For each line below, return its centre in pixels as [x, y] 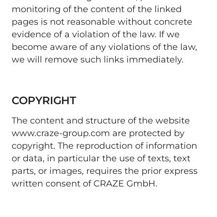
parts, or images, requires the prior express [105, 170]
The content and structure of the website [101, 120]
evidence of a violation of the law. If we [96, 34]
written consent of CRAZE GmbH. [86, 183]
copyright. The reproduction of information [104, 145]
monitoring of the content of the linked [97, 9]
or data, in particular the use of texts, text [101, 158]
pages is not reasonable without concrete [102, 21]
